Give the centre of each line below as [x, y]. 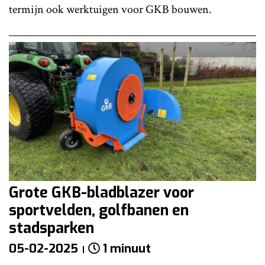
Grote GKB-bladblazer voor [101, 192]
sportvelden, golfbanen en [99, 210]
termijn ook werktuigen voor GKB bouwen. [110, 9]
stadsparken [51, 228]
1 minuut [127, 248]
